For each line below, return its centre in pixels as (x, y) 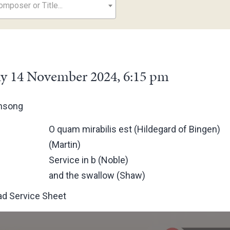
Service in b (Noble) (89, 160)
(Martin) (65, 145)
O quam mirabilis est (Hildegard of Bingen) (135, 129)
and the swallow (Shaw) (97, 175)
